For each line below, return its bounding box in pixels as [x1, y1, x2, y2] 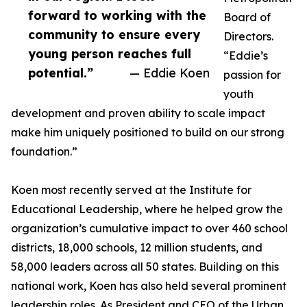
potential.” [28, 65, 93, 81]
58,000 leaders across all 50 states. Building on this [11, 260, 279, 274]
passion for [223, 68, 281, 82]
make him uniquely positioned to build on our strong [11, 125, 284, 140]
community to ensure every [28, 27, 200, 42]
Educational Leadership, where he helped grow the [11, 202, 283, 217]
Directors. [223, 29, 273, 44]
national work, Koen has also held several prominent [11, 279, 286, 293]
